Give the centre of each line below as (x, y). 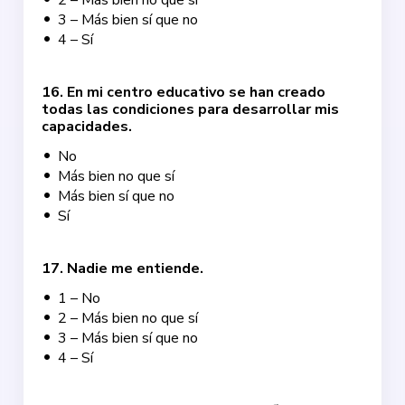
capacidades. (87, 127)
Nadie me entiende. (136, 268)
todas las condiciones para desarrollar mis (191, 109)
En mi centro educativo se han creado (197, 92)
